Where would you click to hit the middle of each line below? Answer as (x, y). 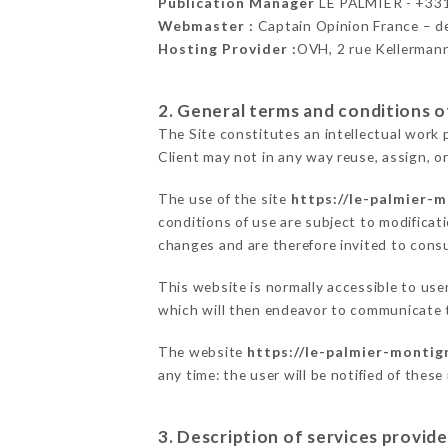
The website (202, 352)
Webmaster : (205, 26)
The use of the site (224, 199)
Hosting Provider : (227, 49)
